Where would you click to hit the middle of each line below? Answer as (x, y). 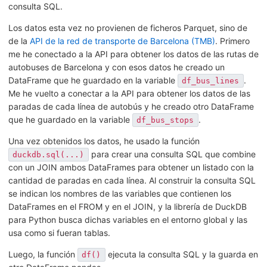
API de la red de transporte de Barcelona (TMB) (122, 41)
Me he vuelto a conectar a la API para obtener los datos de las (129, 93)
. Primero (232, 41)
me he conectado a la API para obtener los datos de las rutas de (133, 54)
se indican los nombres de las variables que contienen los (120, 193)
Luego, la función (43, 254)
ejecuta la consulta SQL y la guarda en (181, 254)
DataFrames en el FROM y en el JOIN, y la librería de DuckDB (128, 206)
